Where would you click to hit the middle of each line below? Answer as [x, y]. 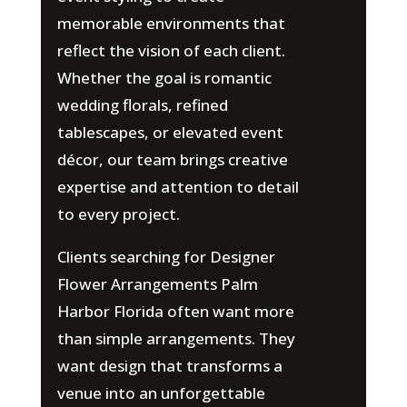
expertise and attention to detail [178, 186]
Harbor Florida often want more [175, 311]
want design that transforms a [169, 365]
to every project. [118, 213]
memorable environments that [171, 23]
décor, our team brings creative [172, 159]
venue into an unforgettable [161, 392]
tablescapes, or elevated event [170, 132]
